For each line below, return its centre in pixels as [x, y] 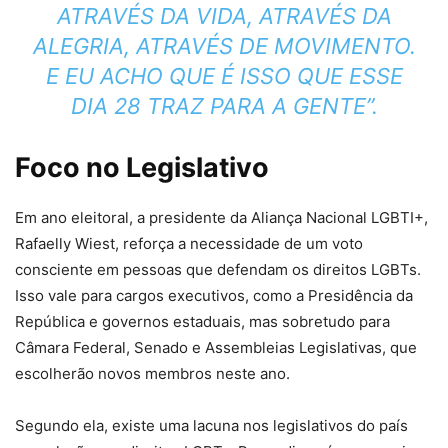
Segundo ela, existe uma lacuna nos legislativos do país [211, 426]
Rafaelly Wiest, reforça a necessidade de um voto [189, 244]
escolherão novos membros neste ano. [152, 374]
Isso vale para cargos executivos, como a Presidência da [214, 296]
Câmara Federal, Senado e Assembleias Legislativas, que [216, 348]
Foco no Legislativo [142, 168]
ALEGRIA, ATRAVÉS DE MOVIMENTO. [224, 46]
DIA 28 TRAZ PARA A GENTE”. [224, 106]
